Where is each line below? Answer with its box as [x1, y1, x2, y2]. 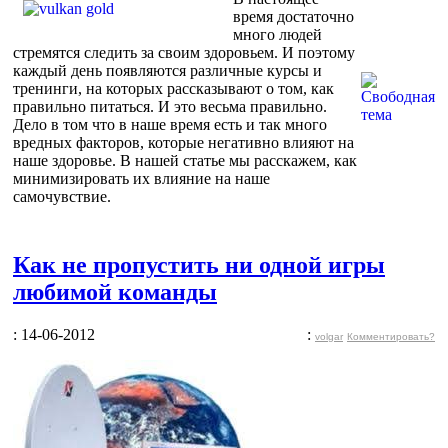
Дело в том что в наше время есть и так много [13, 115, 327, 133]
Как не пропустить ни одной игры [13, 251, 385, 278]
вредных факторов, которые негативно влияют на [13, 133, 354, 151]
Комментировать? [347, 330, 435, 342]
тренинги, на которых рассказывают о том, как [13, 79, 334, 97]
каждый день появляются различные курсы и [13, 61, 322, 79]
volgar [315, 330, 343, 342]
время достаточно [233, 7, 354, 25]
